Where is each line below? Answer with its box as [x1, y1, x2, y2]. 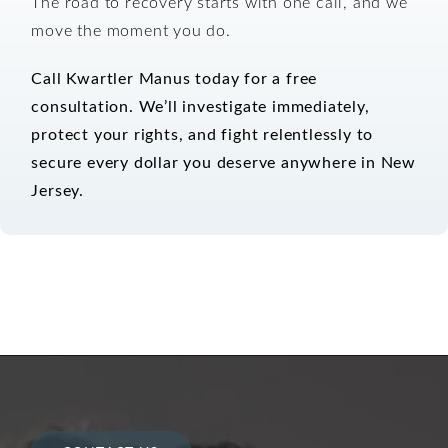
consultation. [31, 94, 134, 116]
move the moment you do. [31, 18, 231, 40]
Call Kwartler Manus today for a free [31, 66, 318, 88]
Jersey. [31, 178, 85, 200]
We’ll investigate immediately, [138, 94, 370, 116]
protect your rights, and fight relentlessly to [31, 122, 374, 144]
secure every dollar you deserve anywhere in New [31, 150, 417, 172]
